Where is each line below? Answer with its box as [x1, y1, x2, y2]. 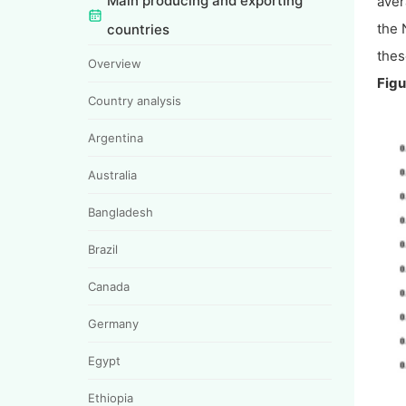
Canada [88, 278, 130, 294]
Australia [88, 167, 137, 182]
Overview [88, 55, 141, 71]
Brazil [88, 241, 118, 256]
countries [107, 20, 169, 38]
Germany [88, 315, 139, 331]
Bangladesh [88, 204, 153, 219]
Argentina [88, 130, 143, 145]
